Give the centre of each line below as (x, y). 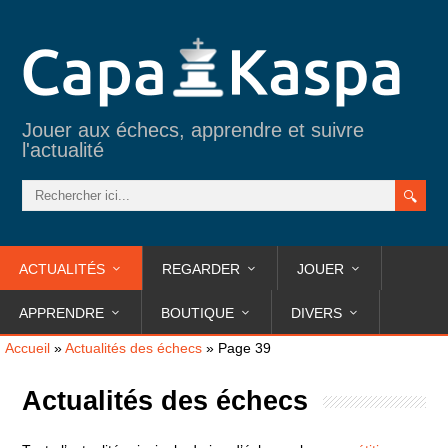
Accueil (27, 348)
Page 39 (244, 348)
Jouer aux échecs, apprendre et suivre (193, 130)
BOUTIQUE (197, 313)
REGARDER (201, 269)
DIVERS (316, 313)
